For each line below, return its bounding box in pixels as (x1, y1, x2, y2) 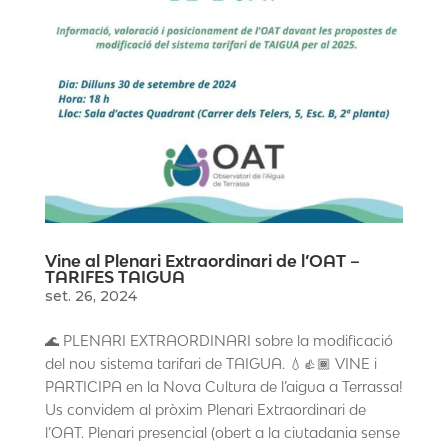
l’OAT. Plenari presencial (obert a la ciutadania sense (44, 424, 400, 442)
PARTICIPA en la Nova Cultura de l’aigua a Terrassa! (44, 378, 403, 396)
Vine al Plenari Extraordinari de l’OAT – (44, 251, 360, 272)
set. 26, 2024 (44, 287, 137, 306)
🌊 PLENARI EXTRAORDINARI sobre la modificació (44, 332, 393, 350)
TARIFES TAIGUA (44, 267, 185, 288)
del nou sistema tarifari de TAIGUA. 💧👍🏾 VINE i (44, 355, 377, 373)
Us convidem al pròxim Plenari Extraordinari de (44, 401, 366, 419)
